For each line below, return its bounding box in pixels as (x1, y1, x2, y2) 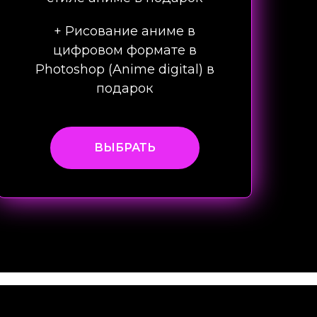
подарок (96, 81, 153, 96)
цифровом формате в (52, 42, 197, 58)
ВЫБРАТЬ (93, 140, 156, 154)
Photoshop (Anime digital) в (35, 62, 214, 77)
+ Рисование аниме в (54, 23, 195, 39)
